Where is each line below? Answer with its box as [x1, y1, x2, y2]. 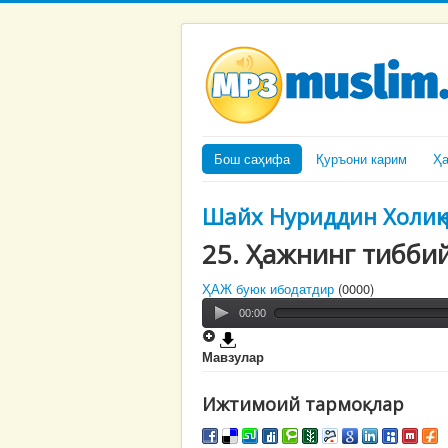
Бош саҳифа [214, 149, 290, 168]
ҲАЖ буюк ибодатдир [202, 279, 334, 298]
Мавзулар [202, 346, 264, 366]
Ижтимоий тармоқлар [202, 391, 404, 416]
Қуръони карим [316, 149, 407, 168]
